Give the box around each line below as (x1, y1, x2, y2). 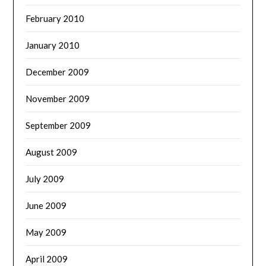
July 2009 (26, 173, 65, 184)
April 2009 (26, 253, 68, 264)
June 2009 (26, 199, 67, 211)
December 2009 (26, 66, 90, 77)
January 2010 (26, 39, 80, 50)
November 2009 (26, 93, 90, 104)
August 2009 (26, 146, 78, 157)
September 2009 (26, 119, 91, 131)
